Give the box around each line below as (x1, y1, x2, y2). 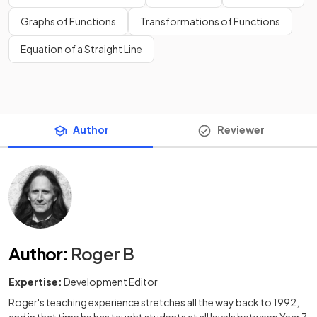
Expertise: (8, 275, 62, 289)
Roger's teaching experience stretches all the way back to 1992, (8, 296, 299, 309)
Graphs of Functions (21, 14, 116, 28)
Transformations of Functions (140, 14, 280, 28)
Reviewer (217, 122, 265, 136)
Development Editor (64, 275, 158, 289)
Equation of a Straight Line (21, 42, 142, 55)
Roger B (71, 243, 134, 265)
